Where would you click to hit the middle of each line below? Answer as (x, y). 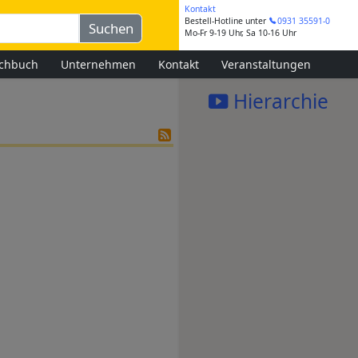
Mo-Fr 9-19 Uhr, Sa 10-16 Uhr (241, 33)
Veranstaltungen (266, 64)
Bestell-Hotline (214, 21)
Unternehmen (98, 64)
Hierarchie (278, 101)
